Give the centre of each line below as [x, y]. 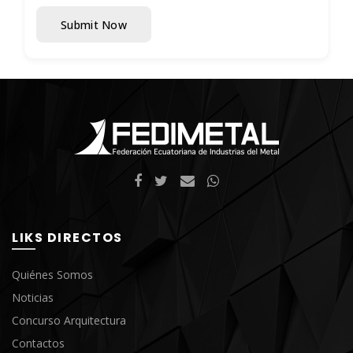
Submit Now [94, 24]
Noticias [33, 297]
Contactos [38, 343]
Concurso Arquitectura [69, 320]
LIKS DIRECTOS [67, 238]
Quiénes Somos [52, 275]
